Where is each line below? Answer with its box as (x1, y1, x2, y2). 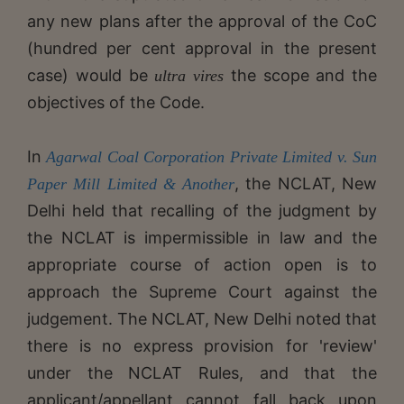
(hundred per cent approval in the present (27, 38, 377, 58)
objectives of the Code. (27, 92, 205, 112)
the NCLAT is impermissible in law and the (27, 227, 377, 247)
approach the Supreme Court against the (27, 281, 377, 301)
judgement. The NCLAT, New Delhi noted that (27, 308, 377, 328)
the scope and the (224, 65, 377, 85)
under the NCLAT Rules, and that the (27, 363, 377, 382)
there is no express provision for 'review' (27, 335, 377, 355)
